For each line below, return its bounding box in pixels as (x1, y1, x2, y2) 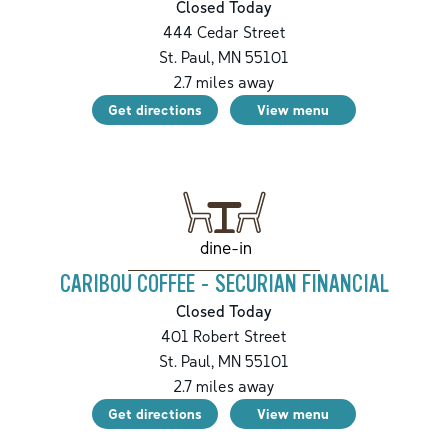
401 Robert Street (161, 325, 287, 346)
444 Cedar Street (162, 22, 286, 43)
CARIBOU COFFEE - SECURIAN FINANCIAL (59, 270, 389, 298)
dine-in (199, 236, 252, 258)
